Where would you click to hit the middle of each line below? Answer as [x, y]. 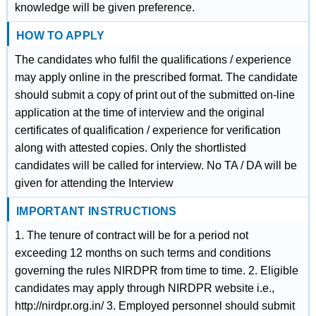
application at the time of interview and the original [139, 113]
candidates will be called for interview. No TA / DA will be [156, 165]
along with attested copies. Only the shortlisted [130, 148]
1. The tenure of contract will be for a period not [131, 235]
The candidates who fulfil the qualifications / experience [153, 60]
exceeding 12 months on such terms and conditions [142, 253]
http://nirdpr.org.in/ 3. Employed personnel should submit [154, 306]
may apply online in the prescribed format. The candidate [156, 77]
